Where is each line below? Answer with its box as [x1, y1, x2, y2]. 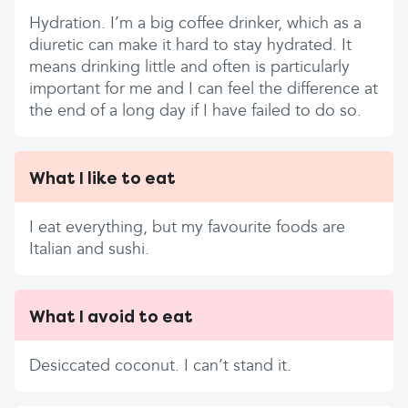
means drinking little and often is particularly [29, 59, 350, 76]
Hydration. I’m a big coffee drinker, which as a [29, 15, 362, 32]
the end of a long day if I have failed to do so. [29, 103, 362, 119]
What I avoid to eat [29, 308, 193, 326]
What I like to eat [29, 169, 176, 188]
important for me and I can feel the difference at [29, 81, 378, 97]
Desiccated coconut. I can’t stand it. [29, 358, 291, 374]
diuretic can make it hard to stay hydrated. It [29, 37, 352, 54]
